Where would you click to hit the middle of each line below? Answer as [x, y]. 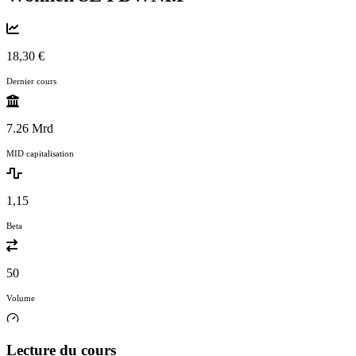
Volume [21, 298]
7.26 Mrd [30, 128]
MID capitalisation [40, 153]
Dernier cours [31, 81]
